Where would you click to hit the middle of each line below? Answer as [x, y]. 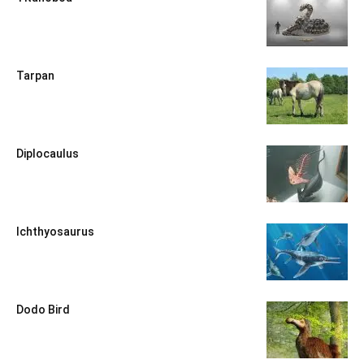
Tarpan [35, 76]
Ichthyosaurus [55, 232]
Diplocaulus [48, 154]
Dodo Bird [43, 310]
